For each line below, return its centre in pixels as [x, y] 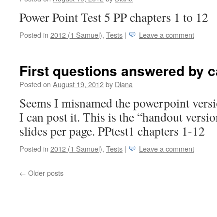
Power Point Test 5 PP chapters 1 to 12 [117, 17]
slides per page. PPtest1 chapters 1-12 [116, 131]
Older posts [45, 173]
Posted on [35, 84]
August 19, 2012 [78, 84]
